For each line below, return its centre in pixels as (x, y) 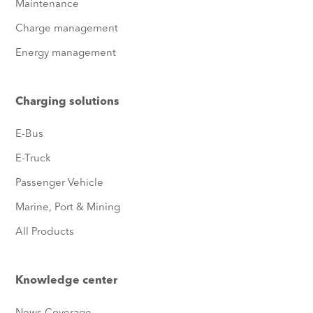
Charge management (67, 29)
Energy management (66, 53)
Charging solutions (68, 102)
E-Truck (34, 159)
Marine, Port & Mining (68, 208)
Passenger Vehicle (60, 183)
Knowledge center (67, 281)
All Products (45, 232)
